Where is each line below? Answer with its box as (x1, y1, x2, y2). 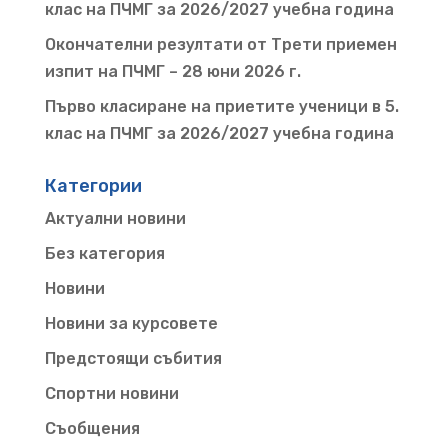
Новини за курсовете (44, 313, 218, 333)
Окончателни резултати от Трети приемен (44, 34, 397, 54)
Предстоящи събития (44, 348, 222, 368)
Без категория (44, 243, 165, 263)
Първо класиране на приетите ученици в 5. (44, 96, 399, 116)
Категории (44, 174, 142, 197)
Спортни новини (44, 383, 179, 403)
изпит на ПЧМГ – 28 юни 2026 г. (44, 61, 301, 81)
